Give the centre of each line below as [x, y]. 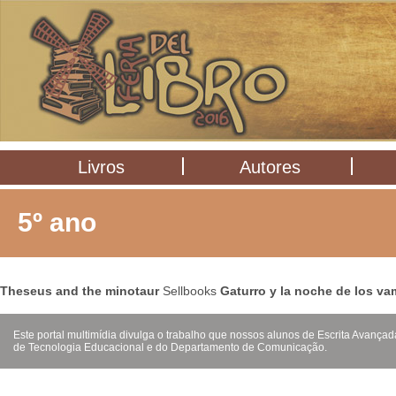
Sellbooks [190, 291]
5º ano [57, 222]
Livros [102, 167]
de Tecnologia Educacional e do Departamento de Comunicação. [170, 347]
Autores [270, 167]
